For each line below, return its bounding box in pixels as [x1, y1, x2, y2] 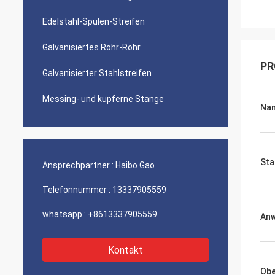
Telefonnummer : [42, 185, 110, 195]
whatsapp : [42, 209, 86, 219]
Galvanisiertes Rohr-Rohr [42, 42, 141, 52]
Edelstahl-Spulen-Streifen [42, 17, 145, 26]
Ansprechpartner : [42, 160, 114, 170]
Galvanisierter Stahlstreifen [42, 68, 152, 78]
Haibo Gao [115, 160, 155, 170]
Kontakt [108, 244, 143, 256]
